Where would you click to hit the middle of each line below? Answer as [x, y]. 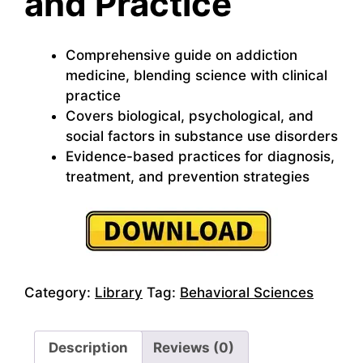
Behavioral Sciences [247, 292]
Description [88, 348]
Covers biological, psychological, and [190, 115]
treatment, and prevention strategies [188, 176]
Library [119, 292]
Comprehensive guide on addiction [181, 55]
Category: [60, 292]
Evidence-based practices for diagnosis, [200, 156]
